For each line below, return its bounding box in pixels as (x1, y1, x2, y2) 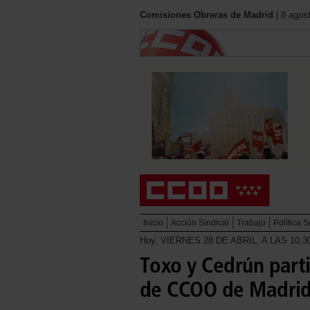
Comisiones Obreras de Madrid (140, 10, 273, 20)
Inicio (143, 218, 163, 228)
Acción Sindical (171, 218, 229, 228)
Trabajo (237, 218, 266, 228)
